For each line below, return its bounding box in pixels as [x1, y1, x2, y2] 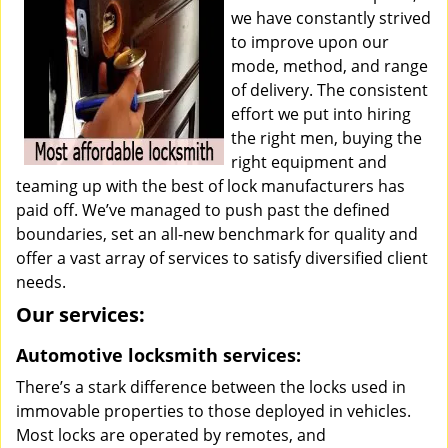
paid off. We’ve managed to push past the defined [16, 199, 390, 221]
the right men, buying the [231, 127, 422, 149]
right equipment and [231, 151, 387, 173]
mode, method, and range [231, 55, 428, 77]
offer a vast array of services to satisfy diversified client [16, 247, 428, 269]
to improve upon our [231, 31, 389, 53]
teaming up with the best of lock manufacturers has [16, 175, 405, 197]
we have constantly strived [231, 7, 431, 29]
